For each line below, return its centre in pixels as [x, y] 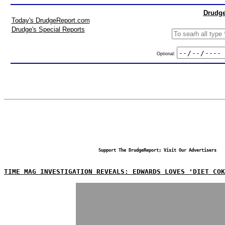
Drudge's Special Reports [48, 29]
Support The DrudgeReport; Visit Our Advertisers [157, 150]
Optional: [166, 53]
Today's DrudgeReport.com [50, 20]
